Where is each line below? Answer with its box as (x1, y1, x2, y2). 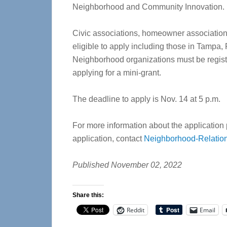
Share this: (72, 192, 104, 199)
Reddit (127, 205, 144, 214)
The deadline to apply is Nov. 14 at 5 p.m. (72, 95, 220, 103)
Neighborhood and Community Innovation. (72, 3, 224, 11)
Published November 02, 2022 (72, 161, 182, 169)
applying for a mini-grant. (72, 68, 161, 77)
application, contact (72, 134, 144, 143)
